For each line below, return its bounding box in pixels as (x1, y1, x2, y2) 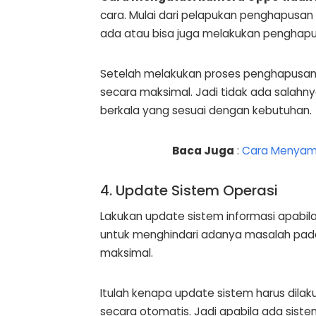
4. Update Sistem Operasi (100, 180, 278, 200)
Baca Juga (172, 142, 235, 158)
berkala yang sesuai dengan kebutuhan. (100, 102, 312, 118)
